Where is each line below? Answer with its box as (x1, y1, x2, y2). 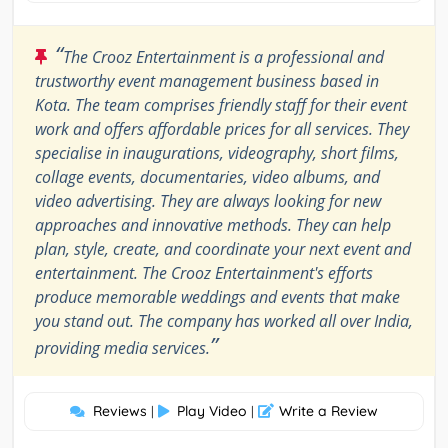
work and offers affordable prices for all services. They (35, 118, 409, 141)
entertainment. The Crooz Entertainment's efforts (35, 262, 373, 285)
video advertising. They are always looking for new (35, 190, 381, 213)
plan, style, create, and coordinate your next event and (35, 238, 411, 261)
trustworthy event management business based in (35, 70, 379, 93)
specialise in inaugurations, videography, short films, (35, 142, 399, 165)
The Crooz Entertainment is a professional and (63, 46, 384, 69)
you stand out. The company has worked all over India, (35, 310, 413, 333)
